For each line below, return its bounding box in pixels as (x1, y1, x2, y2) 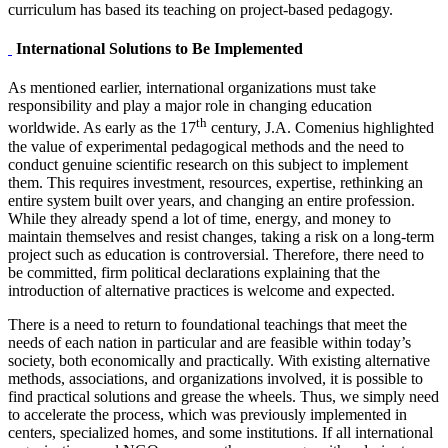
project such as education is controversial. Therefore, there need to (8, 245, 424, 263)
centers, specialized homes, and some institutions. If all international (8, 423, 433, 441)
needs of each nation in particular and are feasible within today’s (8, 333, 411, 351)
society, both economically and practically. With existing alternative (8, 351, 430, 369)
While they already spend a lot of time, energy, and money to (8, 209, 391, 227)
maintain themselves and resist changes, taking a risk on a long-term (8, 227, 434, 245)
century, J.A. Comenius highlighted (207, 119, 434, 137)
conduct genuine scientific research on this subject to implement (8, 155, 408, 173)
